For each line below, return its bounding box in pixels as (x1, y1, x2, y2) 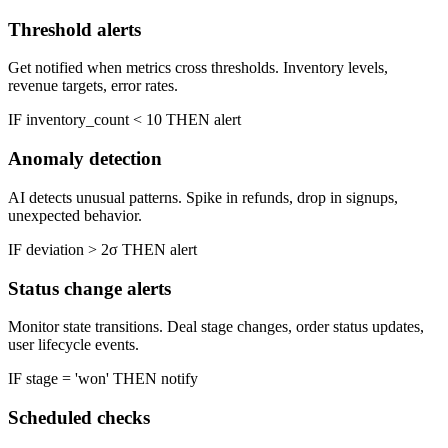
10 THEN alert (142, 111, 241, 129)
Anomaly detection (8, 148, 162, 170)
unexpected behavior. (8, 206, 142, 224)
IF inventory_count (8, 111, 133, 129)
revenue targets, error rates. (8, 77, 178, 95)
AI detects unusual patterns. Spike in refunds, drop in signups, (8, 188, 398, 206)
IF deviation (8, 240, 88, 258)
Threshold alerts (8, 18, 141, 40)
